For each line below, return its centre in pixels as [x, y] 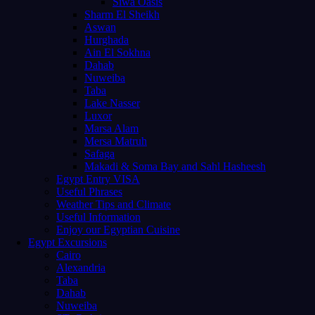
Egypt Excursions [67, 242]
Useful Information [98, 217]
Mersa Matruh [116, 141]
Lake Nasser [112, 103]
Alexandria [81, 267]
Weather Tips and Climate [114, 204]
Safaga [99, 153]
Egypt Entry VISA [98, 179]
